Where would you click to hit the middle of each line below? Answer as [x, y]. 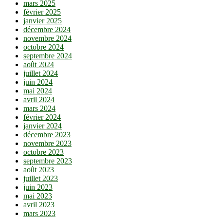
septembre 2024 [48, 55]
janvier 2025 [43, 20]
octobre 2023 [44, 152]
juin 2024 [38, 82]
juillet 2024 [41, 73]
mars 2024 [39, 108]
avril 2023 [39, 204]
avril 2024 [39, 99]
